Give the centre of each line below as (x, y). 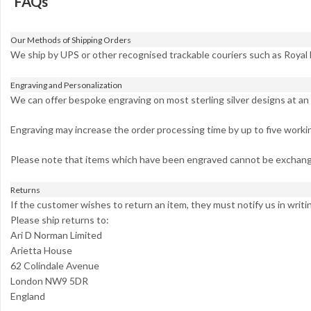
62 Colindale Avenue (55, 266)
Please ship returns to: (60, 220)
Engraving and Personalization (66, 85)
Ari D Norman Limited (56, 235)
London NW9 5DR (49, 281)
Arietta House (41, 251)
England (28, 296)
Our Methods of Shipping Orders (71, 40)
